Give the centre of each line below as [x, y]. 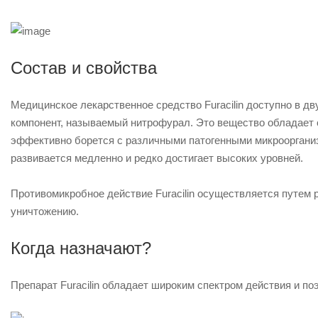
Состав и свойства [84, 68]
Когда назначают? [81, 248]
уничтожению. [45, 211]
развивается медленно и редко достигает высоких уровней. [157, 158]
